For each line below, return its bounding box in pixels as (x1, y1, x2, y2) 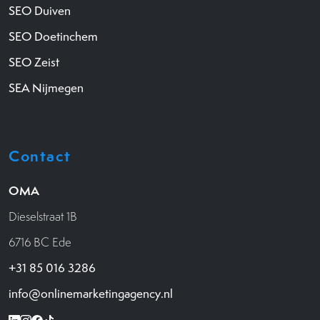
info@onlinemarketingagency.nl (9, 285, 173, 301)
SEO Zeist (9, 54, 59, 70)
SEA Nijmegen (9, 79, 84, 96)
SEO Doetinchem (9, 28, 98, 44)
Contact (9, 145, 71, 166)
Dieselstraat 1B (9, 208, 77, 224)
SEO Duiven (9, 2, 71, 19)
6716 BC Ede (9, 234, 71, 250)
